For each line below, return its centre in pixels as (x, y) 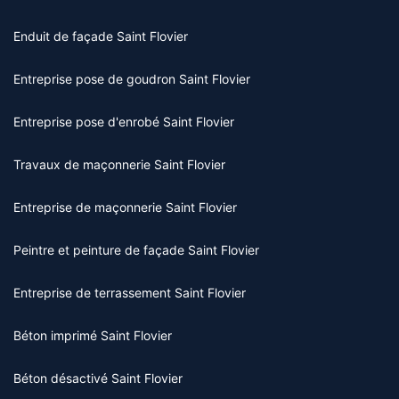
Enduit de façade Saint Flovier (101, 37)
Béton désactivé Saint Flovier (98, 379)
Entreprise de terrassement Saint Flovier (130, 293)
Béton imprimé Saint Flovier (93, 336)
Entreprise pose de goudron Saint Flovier (132, 79)
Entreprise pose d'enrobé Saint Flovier (124, 122)
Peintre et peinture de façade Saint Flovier (136, 250)
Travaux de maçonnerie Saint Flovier (119, 165)
